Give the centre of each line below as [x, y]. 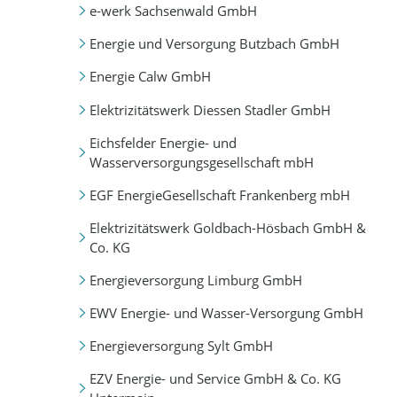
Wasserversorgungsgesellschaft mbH [201, 162]
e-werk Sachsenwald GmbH [173, 11]
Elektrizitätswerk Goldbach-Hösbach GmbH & [227, 227]
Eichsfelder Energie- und [163, 142]
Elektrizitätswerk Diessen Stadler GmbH [210, 109]
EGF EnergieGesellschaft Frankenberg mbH [219, 195]
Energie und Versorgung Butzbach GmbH [214, 44]
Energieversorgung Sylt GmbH [181, 345]
